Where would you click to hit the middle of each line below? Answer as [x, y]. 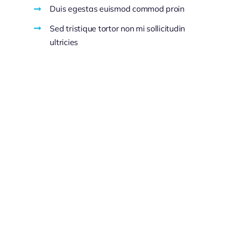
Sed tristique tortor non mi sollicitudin [118, 28]
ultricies [64, 42]
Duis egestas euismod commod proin [117, 9]
